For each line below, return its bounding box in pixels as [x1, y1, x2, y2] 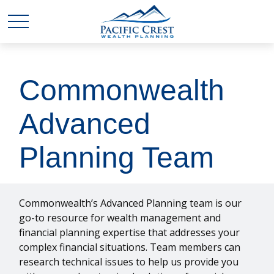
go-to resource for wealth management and [19, 211, 221, 224]
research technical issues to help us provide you [19, 255, 239, 268]
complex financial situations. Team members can [19, 240, 241, 254]
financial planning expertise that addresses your [19, 226, 240, 239]
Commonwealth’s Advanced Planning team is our [19, 196, 242, 210]
